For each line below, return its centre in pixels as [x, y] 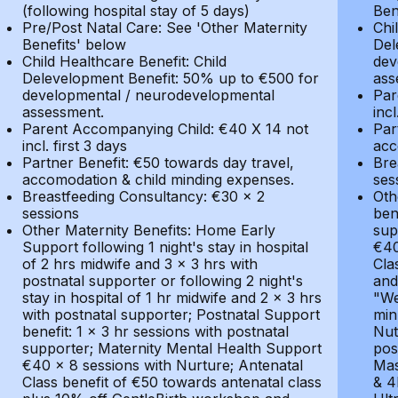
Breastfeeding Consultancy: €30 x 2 [143, 196]
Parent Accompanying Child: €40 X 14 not [165, 129]
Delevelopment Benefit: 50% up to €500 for [170, 78]
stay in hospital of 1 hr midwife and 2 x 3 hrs [171, 298]
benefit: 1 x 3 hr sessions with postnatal [155, 331]
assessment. [63, 112]
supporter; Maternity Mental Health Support [171, 348]
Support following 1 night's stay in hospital [165, 247]
